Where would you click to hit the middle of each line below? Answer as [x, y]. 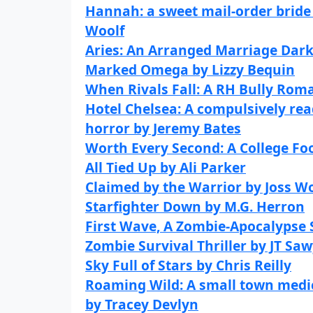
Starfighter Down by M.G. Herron [195, 206]
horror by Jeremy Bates [163, 128]
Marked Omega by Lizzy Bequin [190, 70]
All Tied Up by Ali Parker [166, 167]
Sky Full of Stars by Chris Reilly [188, 265]
